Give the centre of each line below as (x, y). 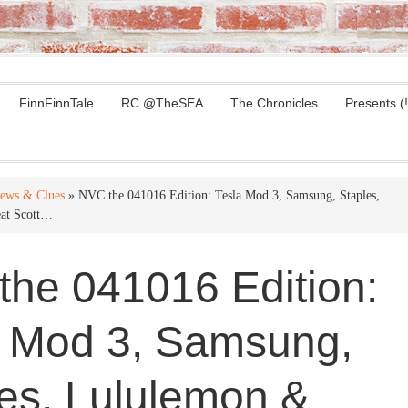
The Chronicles (274, 103)
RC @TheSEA (162, 103)
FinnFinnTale (56, 103)
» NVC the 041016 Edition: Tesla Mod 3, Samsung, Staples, (222, 195)
